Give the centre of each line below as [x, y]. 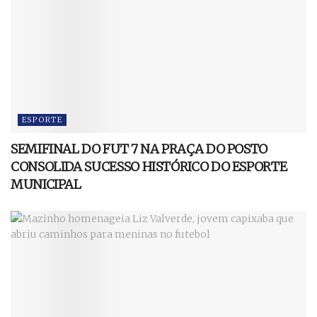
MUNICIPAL [46, 184]
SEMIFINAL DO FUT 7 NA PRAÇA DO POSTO [139, 149]
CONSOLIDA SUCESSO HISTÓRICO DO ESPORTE [149, 166]
